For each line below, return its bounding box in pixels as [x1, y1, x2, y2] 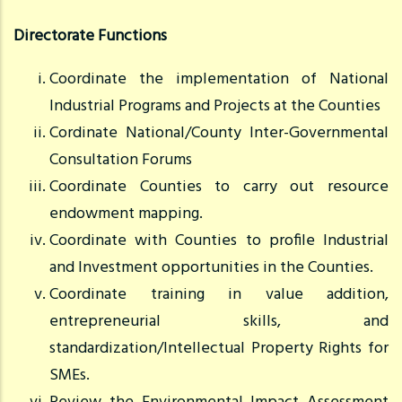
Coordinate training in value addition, [49, 281, 389, 308]
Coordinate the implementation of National [49, 66, 389, 92]
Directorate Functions [13, 22, 167, 49]
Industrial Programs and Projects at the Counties [49, 92, 380, 119]
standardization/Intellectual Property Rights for [49, 335, 389, 362]
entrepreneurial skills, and [49, 308, 389, 335]
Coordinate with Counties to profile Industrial [49, 227, 389, 254]
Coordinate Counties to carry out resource [49, 173, 389, 200]
